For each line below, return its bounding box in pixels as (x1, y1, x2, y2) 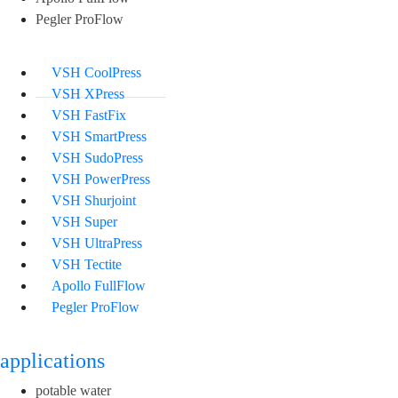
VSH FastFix (52, 107, 126, 123)
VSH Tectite (52, 257, 122, 272)
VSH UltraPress (52, 235, 142, 251)
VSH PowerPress (52, 171, 150, 187)
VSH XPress (52, 86, 124, 101)
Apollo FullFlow (52, 278, 146, 293)
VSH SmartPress (52, 129, 147, 144)
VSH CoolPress (52, 65, 141, 80)
